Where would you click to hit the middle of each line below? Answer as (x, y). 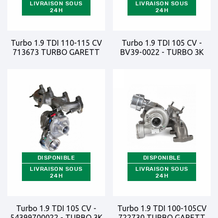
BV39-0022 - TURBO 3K (162, 52)
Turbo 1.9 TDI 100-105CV (162, 208)
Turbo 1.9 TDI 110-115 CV (56, 43)
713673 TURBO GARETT (56, 52)
